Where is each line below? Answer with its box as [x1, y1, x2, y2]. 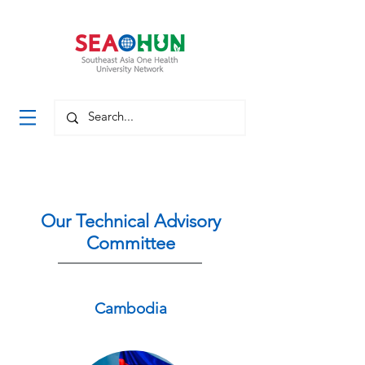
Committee [86, 232, 175, 254]
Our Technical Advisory [41, 210, 221, 232]
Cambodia [95, 299, 167, 318]
